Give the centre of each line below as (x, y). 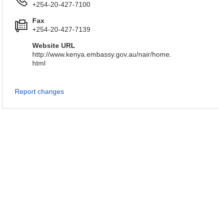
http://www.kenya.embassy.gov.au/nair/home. (102, 54)
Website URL (54, 45)
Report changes (39, 91)
